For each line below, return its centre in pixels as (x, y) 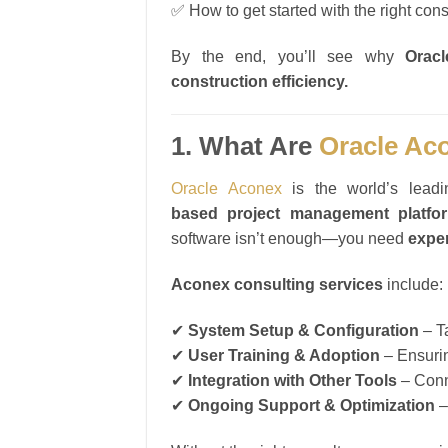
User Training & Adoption (284, 355)
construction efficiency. (259, 81)
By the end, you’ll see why (288, 56)
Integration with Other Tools (292, 380)
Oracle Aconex (226, 189)
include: (413, 284)
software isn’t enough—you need (289, 239)
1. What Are (245, 146)
